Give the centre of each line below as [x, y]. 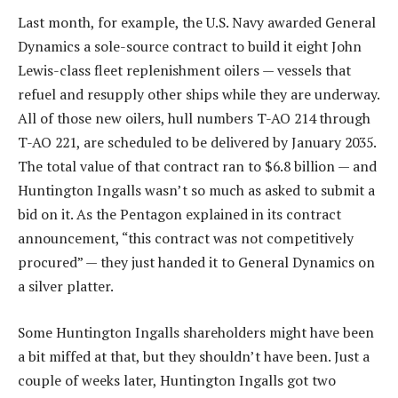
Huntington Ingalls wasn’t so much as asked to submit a [196, 191]
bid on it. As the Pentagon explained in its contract [179, 215]
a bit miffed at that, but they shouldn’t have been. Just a [194, 356]
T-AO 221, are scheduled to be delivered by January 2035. [197, 143]
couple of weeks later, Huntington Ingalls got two [177, 380]
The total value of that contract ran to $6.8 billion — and [197, 167]
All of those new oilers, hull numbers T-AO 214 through [194, 119]
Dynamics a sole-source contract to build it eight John [190, 47]
